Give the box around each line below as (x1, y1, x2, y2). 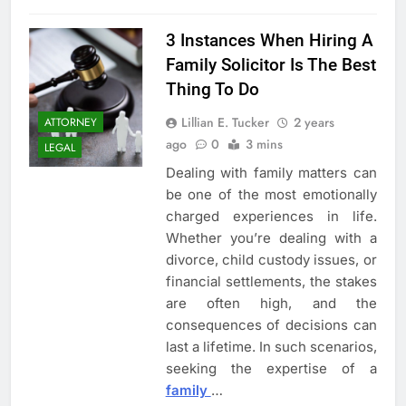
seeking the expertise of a (165, 359, 377, 377)
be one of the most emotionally (165, 185, 377, 203)
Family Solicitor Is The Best (165, 53, 376, 75)
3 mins (245, 134, 283, 153)
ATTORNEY (44, 114, 97, 131)
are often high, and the (165, 294, 377, 312)
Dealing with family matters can (165, 163, 377, 181)
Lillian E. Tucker (180, 112, 269, 131)
